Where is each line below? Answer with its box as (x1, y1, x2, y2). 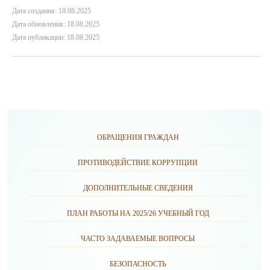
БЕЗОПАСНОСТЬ (109, 260, 166, 268)
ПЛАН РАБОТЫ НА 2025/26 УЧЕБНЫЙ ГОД (66, 209, 209, 218)
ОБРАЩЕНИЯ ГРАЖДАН (96, 133, 179, 142)
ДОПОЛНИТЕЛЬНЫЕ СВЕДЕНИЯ (83, 184, 193, 192)
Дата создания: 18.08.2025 (12, 7, 91, 15)
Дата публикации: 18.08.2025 (12, 33, 99, 42)
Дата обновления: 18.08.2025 (12, 20, 99, 28)
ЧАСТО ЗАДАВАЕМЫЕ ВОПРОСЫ (81, 234, 195, 243)
